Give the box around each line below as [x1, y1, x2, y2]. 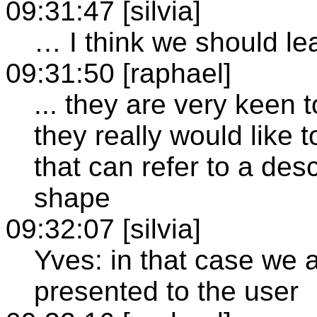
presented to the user [34, 275, 299, 306]
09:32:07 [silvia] [6, 213, 201, 244]
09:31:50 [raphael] [6, 57, 231, 88]
